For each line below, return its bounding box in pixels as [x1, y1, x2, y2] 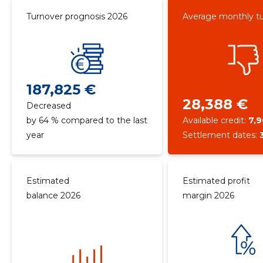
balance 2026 [26, 190, 80, 201]
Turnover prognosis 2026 [26, 11, 127, 22]
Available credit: [183, 115, 249, 126]
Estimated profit [183, 176, 251, 186]
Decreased [26, 100, 71, 111]
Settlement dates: [183, 130, 260, 140]
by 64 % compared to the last [26, 115, 147, 126]
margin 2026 [183, 190, 235, 201]
